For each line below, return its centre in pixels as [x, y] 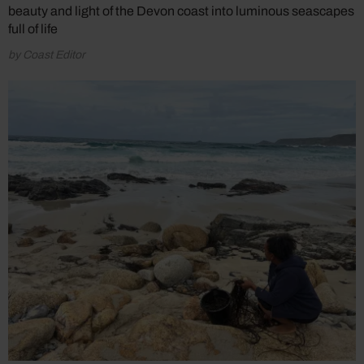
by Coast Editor [47, 55]
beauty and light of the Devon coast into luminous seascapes [181, 11]
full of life [33, 29]
